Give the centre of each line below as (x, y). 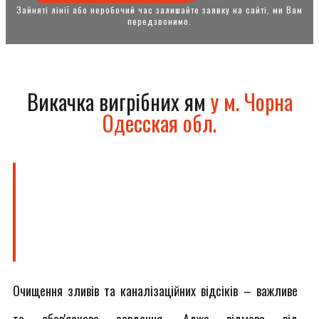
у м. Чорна (251, 101)
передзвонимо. (159, 21)
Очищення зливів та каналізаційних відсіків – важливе (155, 291)
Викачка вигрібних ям (119, 101)
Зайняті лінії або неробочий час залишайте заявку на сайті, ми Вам (159, 10)
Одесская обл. (159, 123)
